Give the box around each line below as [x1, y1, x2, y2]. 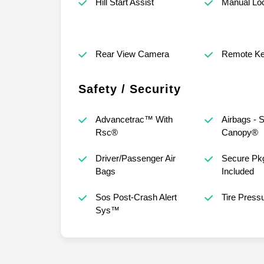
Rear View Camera [95, 48, 169, 59]
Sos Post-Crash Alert [95, 192, 177, 202]
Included [221, 166, 254, 176]
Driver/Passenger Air [95, 153, 176, 163]
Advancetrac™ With [95, 114, 173, 124]
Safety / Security [78, 82, 181, 95]
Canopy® [221, 127, 258, 137]
